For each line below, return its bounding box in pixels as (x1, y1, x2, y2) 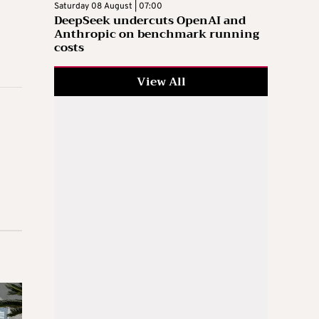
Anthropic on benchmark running (54, 23, 259, 44)
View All (136, 71, 186, 92)
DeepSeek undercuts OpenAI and (54, 10, 246, 31)
